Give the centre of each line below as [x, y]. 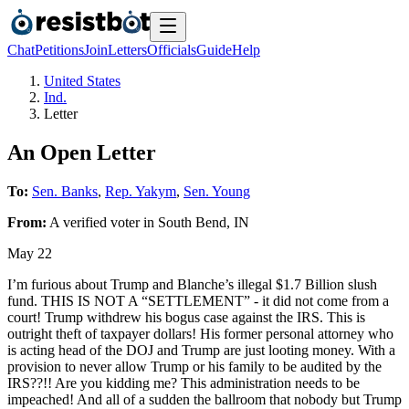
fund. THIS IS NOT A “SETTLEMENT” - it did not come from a [198, 300]
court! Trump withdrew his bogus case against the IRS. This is [186, 317]
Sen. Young [217, 191]
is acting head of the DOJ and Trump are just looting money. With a [201, 350]
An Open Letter [82, 152]
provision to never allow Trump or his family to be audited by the [194, 366]
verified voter [101, 222]
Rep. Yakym [141, 191]
